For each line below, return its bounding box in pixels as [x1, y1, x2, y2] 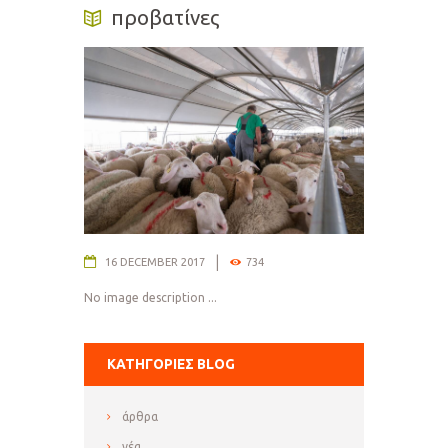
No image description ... [84, 290, 217, 304]
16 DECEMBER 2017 [104, 256, 205, 269]
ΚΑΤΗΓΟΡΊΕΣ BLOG [106, 356, 235, 373]
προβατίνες [110, 5, 220, 29]
